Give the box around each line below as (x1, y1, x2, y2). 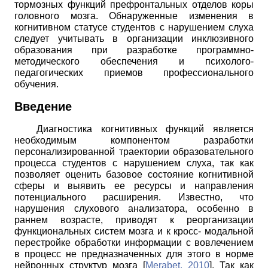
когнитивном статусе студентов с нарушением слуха (14, 22, 254, 33)
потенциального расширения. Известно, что (14, 192, 254, 203)
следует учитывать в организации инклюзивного (14, 33, 254, 44)
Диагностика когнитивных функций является (36, 124, 254, 135)
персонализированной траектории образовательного (14, 147, 254, 157)
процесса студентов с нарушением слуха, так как (14, 158, 254, 169)
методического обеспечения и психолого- (14, 56, 254, 67)
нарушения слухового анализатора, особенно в (14, 203, 254, 214)
